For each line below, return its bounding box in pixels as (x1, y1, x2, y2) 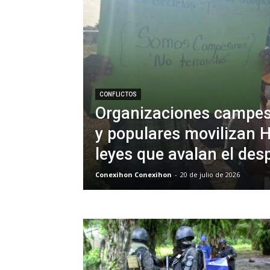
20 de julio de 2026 (180, 169, 240, 179)
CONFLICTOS (99, 90, 137, 98)
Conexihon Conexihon (95, 169, 172, 179)
